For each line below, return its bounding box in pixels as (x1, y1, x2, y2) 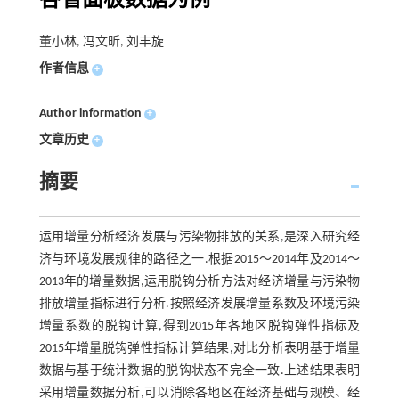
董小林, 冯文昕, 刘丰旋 (38, 35, 164, 49)
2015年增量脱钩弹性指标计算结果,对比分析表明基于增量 (38, 341, 361, 355)
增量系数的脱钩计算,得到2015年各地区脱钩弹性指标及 (38, 319, 361, 333)
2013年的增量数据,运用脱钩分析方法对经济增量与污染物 (38, 274, 361, 289)
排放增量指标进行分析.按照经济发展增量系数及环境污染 (38, 297, 361, 311)
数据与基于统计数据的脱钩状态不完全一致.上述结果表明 (38, 363, 361, 378)
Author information (38, 106, 142, 120)
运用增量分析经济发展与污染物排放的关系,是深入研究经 (38, 230, 361, 244)
